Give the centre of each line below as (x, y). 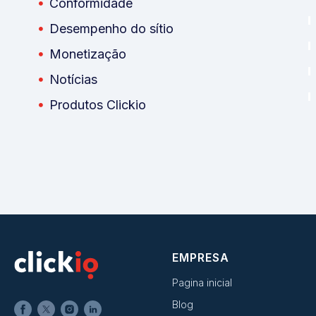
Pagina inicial (202, 282)
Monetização (88, 54)
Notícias (73, 79)
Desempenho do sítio (111, 28)
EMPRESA (201, 257)
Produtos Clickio (98, 104)
